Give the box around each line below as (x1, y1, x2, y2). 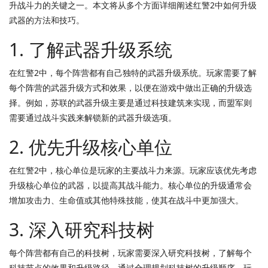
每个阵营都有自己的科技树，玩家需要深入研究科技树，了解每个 (9, 247, 252, 258)
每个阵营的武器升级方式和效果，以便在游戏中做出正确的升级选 (9, 82, 252, 93)
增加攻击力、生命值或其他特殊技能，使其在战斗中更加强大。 (9, 194, 243, 206)
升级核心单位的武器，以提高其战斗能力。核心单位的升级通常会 (9, 179, 252, 191)
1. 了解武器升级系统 (9, 37, 172, 62)
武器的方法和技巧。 (9, 14, 84, 26)
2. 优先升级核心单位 (9, 135, 172, 159)
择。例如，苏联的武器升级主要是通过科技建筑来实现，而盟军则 (9, 97, 252, 108)
